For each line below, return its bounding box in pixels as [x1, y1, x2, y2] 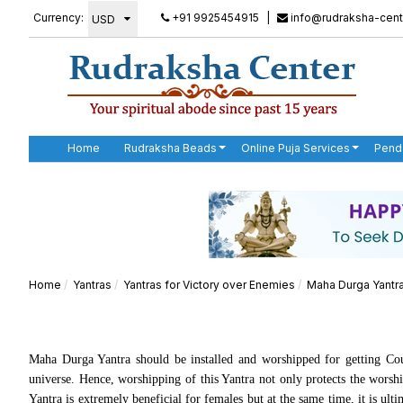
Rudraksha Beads [124, 141, 217, 156]
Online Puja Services [241, 141, 350, 156]
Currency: [33, 11, 84, 24]
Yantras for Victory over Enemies [123, 278, 295, 292]
